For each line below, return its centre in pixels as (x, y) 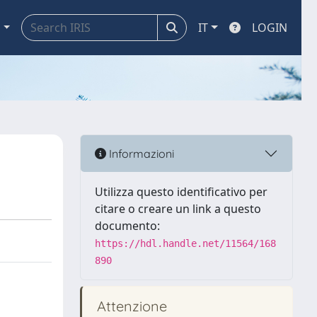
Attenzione (130, 306)
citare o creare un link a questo (178, 209)
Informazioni (140, 153)
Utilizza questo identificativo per (181, 192)
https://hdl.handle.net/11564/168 (185, 243)
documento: (127, 226)
